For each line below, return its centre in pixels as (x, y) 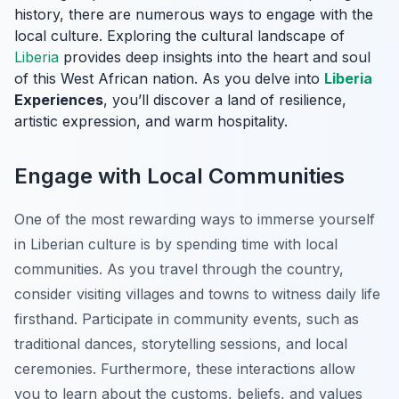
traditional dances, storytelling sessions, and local (181, 344)
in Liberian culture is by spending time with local (176, 244)
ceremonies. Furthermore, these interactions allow (185, 369)
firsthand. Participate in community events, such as (187, 319)
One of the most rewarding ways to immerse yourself (195, 220)
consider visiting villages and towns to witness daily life (197, 294)
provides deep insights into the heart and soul (215, 57)
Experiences (59, 100)
